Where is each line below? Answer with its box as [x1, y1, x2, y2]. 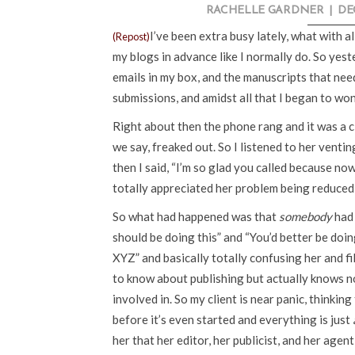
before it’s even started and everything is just [113, 312, 353, 327]
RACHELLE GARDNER [205, 5, 324, 17]
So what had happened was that [113, 209, 279, 224]
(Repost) [113, 30, 150, 44]
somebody [279, 209, 332, 224]
